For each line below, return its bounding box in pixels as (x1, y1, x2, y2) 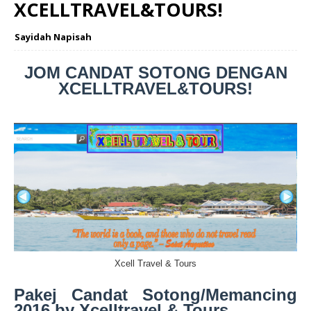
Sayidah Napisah (15, 31, 92, 44)
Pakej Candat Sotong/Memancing (14, 285, 297, 305)
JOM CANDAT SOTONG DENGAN (24, 63, 287, 83)
